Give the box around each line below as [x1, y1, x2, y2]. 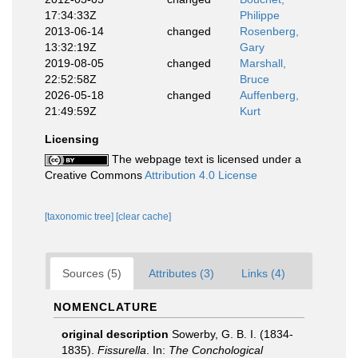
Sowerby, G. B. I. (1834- [172, 328, 293, 340]
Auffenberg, [240, 89, 299, 101]
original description [62, 328, 169, 340]
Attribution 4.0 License [145, 169, 257, 181]
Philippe [240, 9, 280, 22]
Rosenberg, [240, 25, 299, 38]
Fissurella [97, 344, 146, 356]
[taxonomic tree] [45, 211, 116, 222]
